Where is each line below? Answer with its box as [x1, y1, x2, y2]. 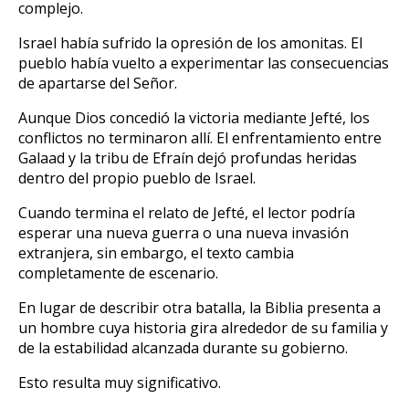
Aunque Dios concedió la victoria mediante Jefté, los [18, 107, 370, 128]
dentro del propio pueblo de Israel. [18, 167, 256, 188]
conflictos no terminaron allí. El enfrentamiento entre [18, 127, 382, 148]
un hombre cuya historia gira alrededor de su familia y [18, 317, 388, 338]
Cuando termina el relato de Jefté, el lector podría [18, 202, 355, 223]
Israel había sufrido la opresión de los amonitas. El [18, 32, 362, 53]
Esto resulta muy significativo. [18, 372, 221, 393]
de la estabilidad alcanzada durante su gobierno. [18, 337, 348, 358]
